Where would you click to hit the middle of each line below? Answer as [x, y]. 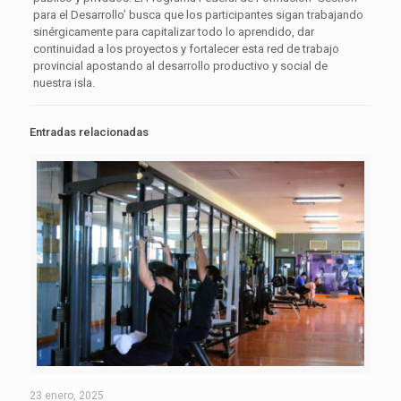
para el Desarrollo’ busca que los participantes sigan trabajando [198, 14]
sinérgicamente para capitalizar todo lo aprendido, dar [173, 31]
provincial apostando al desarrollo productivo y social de [180, 65]
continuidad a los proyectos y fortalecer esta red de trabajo [186, 48]
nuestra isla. [64, 82]
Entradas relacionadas [89, 132]
